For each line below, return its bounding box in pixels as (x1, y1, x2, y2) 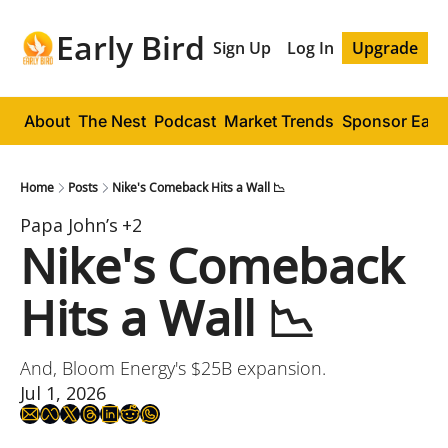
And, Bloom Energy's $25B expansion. (20, 356, 326, 380)
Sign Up (213, 37, 271, 59)
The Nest (78, 111, 146, 131)
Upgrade (352, 37, 418, 59)
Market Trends (224, 111, 334, 131)
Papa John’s (20, 213, 118, 237)
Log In (287, 37, 334, 59)
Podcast (154, 111, 216, 131)
